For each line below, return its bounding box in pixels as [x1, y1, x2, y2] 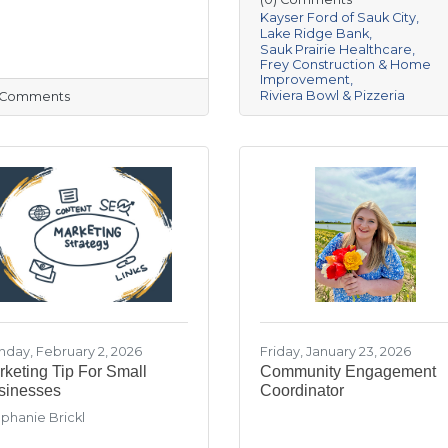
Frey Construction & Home [260, 56, 431, 72]
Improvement [260, 71, 350, 87]
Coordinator [260, 381, 344, 399]
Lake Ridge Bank [260, 25, 369, 41]
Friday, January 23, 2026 [260, 343, 411, 359]
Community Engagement [260, 362, 436, 380]
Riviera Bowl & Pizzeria [260, 87, 405, 103]
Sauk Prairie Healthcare [260, 41, 412, 57]
